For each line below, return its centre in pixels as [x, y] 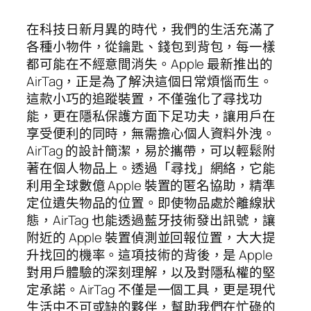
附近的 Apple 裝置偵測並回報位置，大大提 [151, 237]
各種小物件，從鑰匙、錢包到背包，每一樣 [151, 46]
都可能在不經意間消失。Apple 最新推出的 [150, 64]
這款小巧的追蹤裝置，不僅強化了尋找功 [145, 98]
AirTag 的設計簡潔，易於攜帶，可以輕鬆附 [151, 150]
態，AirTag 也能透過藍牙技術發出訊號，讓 [151, 220]
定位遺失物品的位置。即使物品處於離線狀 [151, 202]
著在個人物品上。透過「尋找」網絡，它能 [151, 168]
